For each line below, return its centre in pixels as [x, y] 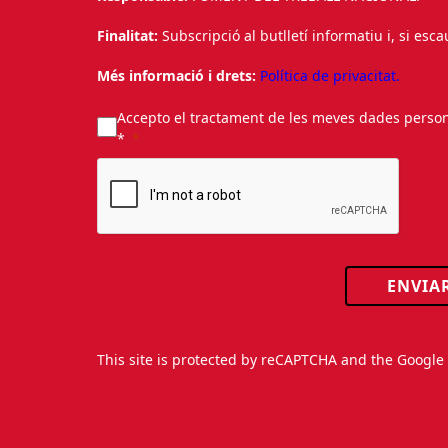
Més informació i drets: [177, 75]
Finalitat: [128, 35]
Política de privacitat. [330, 75]
